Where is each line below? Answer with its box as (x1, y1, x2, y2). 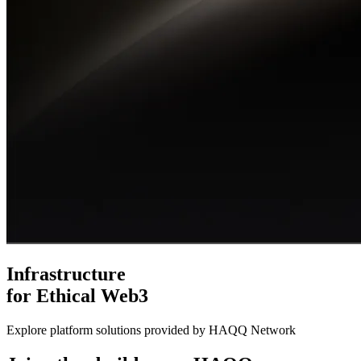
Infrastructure (6, 263, 126, 284)
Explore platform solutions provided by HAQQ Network (6, 322, 296, 337)
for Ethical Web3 (6, 284, 148, 306)
